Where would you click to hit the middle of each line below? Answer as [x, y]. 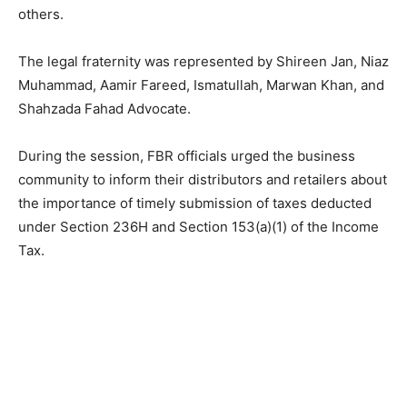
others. [41, 15]
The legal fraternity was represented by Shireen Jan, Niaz [203, 62]
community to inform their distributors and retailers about [203, 180]
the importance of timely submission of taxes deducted [195, 203]
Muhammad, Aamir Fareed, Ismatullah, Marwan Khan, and [201, 85]
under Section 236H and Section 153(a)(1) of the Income [199, 227]
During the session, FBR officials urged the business [187, 156]
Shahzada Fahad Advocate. [104, 109]
